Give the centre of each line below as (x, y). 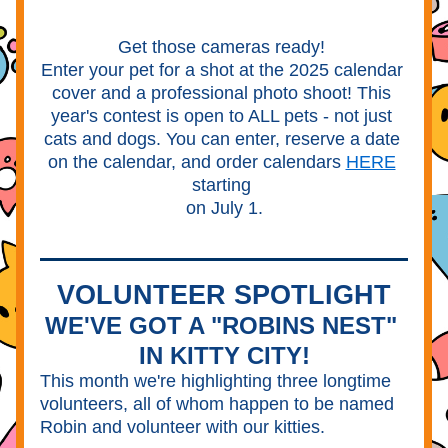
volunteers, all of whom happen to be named (217, 404)
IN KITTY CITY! (224, 355)
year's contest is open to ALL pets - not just (221, 116)
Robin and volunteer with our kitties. (182, 427)
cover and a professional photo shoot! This (221, 93)
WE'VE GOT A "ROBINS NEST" (220, 325)
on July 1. (224, 208)
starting (224, 185)
